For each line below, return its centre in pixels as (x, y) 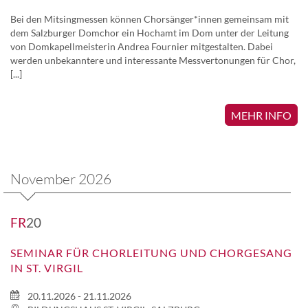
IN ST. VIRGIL (47, 267)
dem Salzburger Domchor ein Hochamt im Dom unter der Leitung (150, 32)
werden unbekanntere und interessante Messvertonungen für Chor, (153, 60)
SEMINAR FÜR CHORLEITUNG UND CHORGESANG (151, 252)
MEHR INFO (261, 115)
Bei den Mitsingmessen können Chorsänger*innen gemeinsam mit (150, 19)
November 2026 (61, 178)
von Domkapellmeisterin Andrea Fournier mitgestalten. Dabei (142, 46)
